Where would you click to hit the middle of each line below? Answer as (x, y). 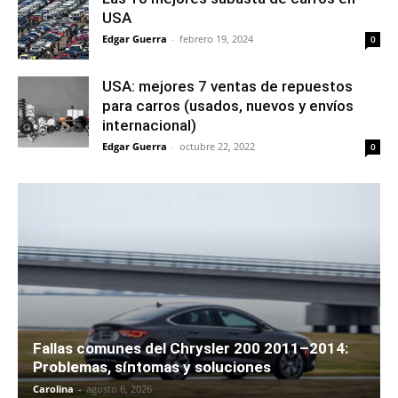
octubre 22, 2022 (217, 146)
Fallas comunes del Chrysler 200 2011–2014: (191, 348)
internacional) (149, 125)
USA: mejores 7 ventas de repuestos (227, 86)
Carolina (53, 388)
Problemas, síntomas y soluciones (152, 366)
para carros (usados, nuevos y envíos (228, 105)
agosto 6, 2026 (119, 388)
